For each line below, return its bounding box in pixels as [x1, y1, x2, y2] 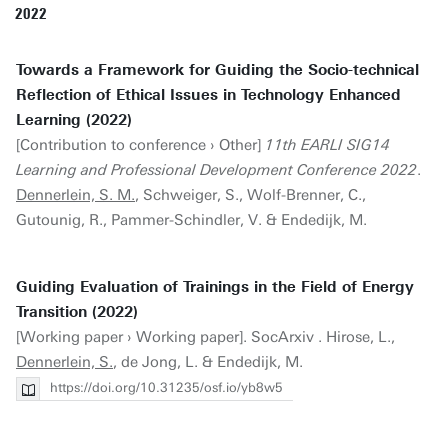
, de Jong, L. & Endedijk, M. [113, 353, 303, 371]
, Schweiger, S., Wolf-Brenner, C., [135, 186, 366, 204]
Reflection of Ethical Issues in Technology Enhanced [16, 86, 401, 104]
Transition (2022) [16, 303, 138, 321]
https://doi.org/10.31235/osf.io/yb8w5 [50, 380, 283, 395]
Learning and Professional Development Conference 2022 [16, 161, 417, 179]
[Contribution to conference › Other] [16, 136, 265, 154]
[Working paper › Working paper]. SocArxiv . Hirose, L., [16, 328, 395, 346]
